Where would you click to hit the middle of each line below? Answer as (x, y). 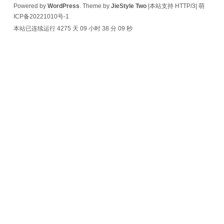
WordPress (63, 6)
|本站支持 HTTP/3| (172, 6)
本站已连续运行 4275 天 (46, 28)
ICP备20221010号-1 (41, 16)
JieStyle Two (128, 6)
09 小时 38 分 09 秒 (106, 28)
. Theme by (95, 6)
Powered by (30, 6)
